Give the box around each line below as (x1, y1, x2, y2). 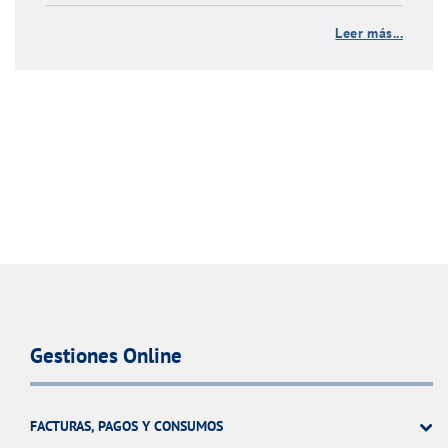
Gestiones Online (30, 341, 182, 369)
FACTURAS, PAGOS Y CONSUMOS (30, 416, 223, 435)
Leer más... (335, 23, 403, 42)
